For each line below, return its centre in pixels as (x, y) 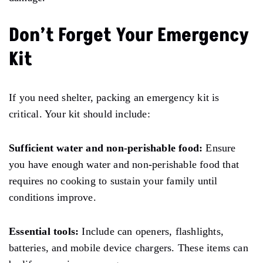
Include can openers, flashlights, (151, 231)
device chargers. (139, 247)
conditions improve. (53, 197)
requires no (35, 181)
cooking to (84, 181)
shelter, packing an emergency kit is (139, 97)
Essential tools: (44, 231)
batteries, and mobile (56, 247)
